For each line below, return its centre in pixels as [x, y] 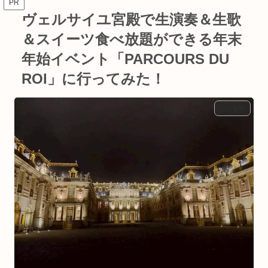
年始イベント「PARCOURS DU [125, 59]
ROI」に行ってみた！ [93, 78]
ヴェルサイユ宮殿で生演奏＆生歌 [131, 19]
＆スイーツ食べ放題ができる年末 [132, 39]
